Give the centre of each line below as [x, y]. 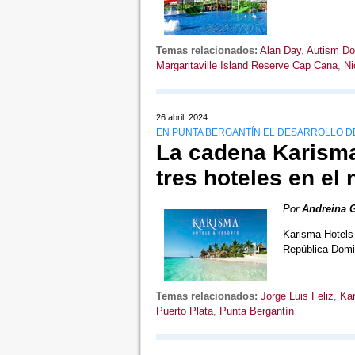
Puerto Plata [184, 311]
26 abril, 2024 [181, 118]
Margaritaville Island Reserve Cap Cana [246, 66]
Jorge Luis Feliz [297, 296]
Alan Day [280, 51]
